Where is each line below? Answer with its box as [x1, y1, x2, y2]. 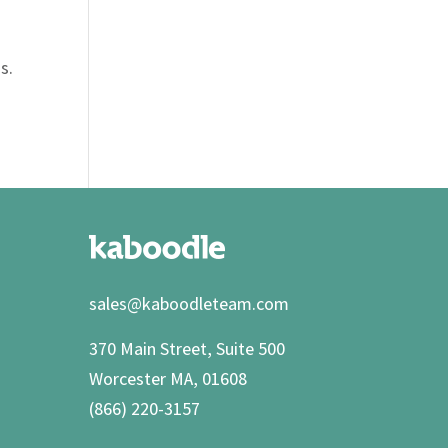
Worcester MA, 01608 [89, 366, 248, 390]
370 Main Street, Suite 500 [89, 336, 286, 360]
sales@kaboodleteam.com [89, 291, 290, 315]
